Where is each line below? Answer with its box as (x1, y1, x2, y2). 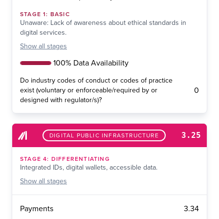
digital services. (20, 28, 66, 37)
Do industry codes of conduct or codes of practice (20, 76, 173, 85)
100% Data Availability (53, 58, 129, 68)
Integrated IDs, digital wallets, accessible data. (20, 163, 157, 172)
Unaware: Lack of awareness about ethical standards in (20, 19, 186, 27)
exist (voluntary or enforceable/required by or (20, 86, 157, 95)
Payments (20, 204, 53, 214)
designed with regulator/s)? (20, 96, 102, 105)
